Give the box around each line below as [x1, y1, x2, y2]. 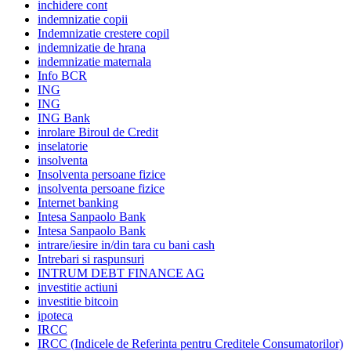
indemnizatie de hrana [38, 40, 146, 54]
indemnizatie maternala [38, 54, 151, 68]
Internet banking [38, 195, 118, 209]
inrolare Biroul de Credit [38, 125, 158, 139]
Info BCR [38, 68, 87, 82]
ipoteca [38, 308, 73, 322]
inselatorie [38, 139, 88, 153]
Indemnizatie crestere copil [38, 26, 169, 40]
